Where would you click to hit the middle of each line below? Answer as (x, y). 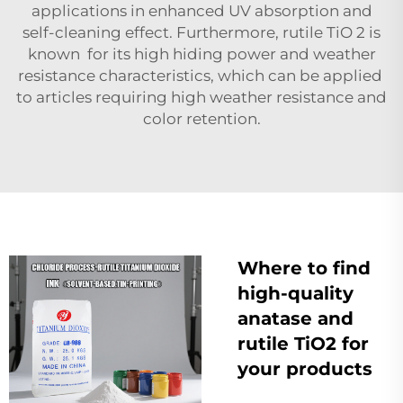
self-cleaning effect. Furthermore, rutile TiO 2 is (201, 32)
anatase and (296, 318)
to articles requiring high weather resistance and (201, 97)
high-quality (296, 293)
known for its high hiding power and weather (201, 54)
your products (305, 368)
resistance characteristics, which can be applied (201, 75)
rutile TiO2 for (303, 343)
